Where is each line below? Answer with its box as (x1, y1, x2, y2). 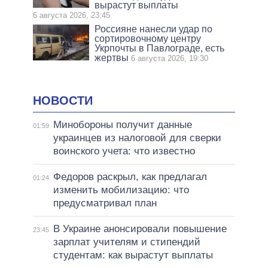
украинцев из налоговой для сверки (53, 132, 221, 144)
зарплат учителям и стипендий (53, 236, 200, 248)
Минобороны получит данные (53, 119, 192, 131)
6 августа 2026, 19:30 (131, 53, 209, 63)
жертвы (95, 52, 129, 63)
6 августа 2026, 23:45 (33, 10, 110, 20)
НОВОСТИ (33, 93, 93, 107)
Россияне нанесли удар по (95, 23, 213, 34)
